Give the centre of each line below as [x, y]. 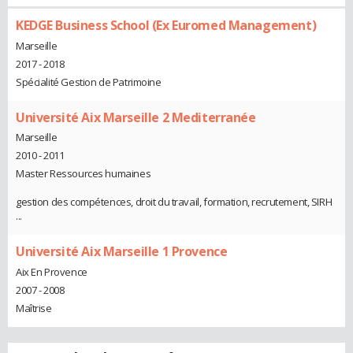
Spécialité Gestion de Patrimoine [89, 82]
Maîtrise [34, 308]
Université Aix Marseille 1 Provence [122, 252]
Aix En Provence [52, 271]
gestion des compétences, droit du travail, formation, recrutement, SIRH [174, 202]
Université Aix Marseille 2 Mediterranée [136, 117]
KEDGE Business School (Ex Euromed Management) [166, 25]
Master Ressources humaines [84, 174]
